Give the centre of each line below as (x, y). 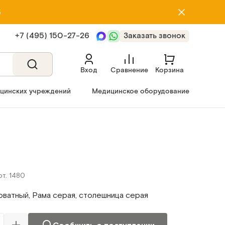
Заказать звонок (154, 36)
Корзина (169, 70)
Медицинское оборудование (140, 91)
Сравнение (129, 70)
